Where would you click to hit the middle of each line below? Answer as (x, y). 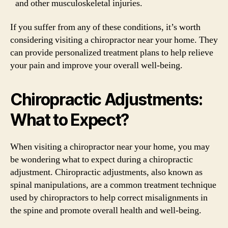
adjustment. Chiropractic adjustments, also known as (106, 172)
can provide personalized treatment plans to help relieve (112, 53)
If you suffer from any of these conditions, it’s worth (105, 27)
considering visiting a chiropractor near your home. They (114, 40)
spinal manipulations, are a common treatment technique (113, 185)
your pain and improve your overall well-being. (96, 65)
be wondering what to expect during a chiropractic (102, 160)
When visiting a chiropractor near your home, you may (110, 147)
